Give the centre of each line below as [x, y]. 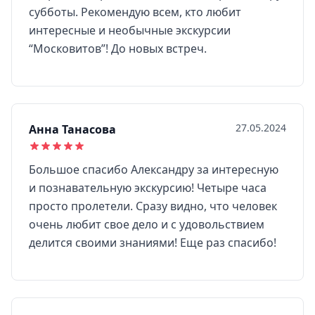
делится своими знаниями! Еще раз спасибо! [153, 243]
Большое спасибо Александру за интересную [154, 169]
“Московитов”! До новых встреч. [118, 49]
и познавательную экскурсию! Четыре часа [148, 188]
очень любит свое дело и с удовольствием [147, 224]
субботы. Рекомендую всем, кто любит [135, 12]
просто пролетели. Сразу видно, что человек [153, 206]
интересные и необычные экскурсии [130, 30]
